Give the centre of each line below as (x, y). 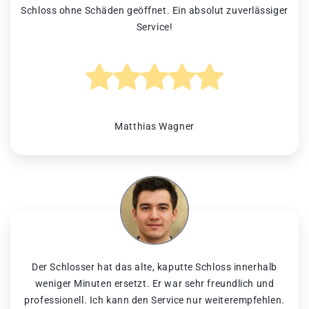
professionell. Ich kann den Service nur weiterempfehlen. (154, 300)
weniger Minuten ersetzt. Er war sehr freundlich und (154, 284)
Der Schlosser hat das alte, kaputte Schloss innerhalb (154, 267)
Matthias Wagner (154, 127)
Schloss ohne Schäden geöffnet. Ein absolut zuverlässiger (154, 11)
